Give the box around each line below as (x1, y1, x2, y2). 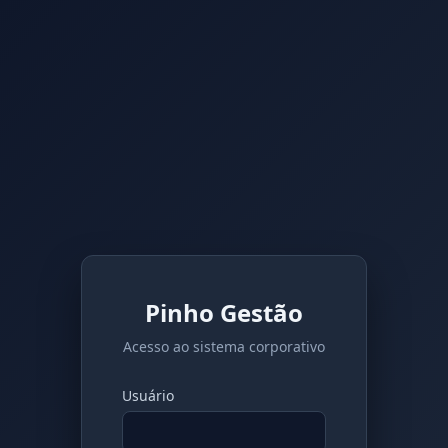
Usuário (122, 385, 174, 405)
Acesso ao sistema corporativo (123, 336, 325, 356)
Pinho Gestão (145, 295, 303, 329)
